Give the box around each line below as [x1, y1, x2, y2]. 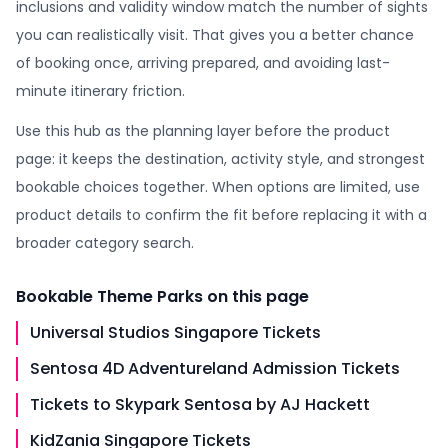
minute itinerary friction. [16, 81, 185, 101]
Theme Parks [97, 285, 203, 308]
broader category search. [16, 233, 194, 253]
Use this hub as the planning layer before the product [16, 121, 390, 141]
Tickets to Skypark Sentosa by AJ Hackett [30, 393, 370, 416]
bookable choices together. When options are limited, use [16, 177, 420, 197]
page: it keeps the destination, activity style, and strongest [16, 149, 425, 169]
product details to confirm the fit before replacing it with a [16, 205, 427, 225]
